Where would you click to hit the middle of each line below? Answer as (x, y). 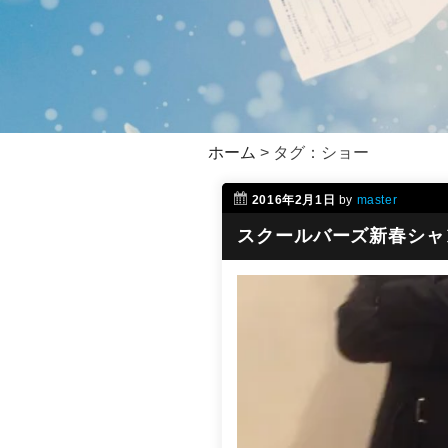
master (377, 200)
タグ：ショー (321, 152)
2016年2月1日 (293, 200)
